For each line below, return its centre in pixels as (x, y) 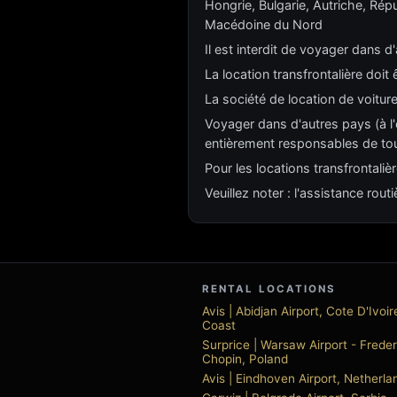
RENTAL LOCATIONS (269, 289)
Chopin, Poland (245, 359)
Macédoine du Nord (264, 24)
